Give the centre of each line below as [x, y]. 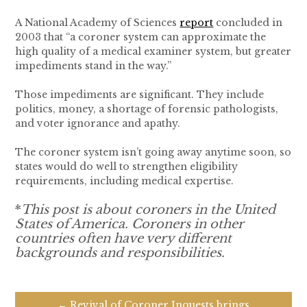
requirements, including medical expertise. [125, 181]
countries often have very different [124, 239]
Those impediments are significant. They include [140, 95]
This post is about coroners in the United [149, 210]
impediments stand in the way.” [94, 66]
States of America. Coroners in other [130, 224]
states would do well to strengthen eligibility [127, 167]
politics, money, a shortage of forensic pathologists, [147, 109]
